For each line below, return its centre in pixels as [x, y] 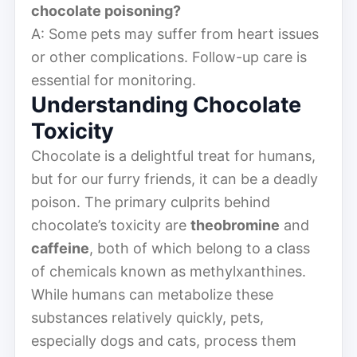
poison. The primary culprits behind [151, 202]
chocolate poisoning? [106, 10]
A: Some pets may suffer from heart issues [175, 33]
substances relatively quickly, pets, [147, 317]
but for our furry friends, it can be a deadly [175, 178]
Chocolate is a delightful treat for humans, [173, 155]
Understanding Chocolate [166, 104]
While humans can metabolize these [152, 294]
